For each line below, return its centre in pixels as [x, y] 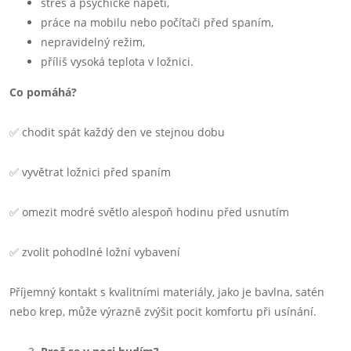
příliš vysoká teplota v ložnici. [117, 62]
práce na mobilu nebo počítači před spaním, [157, 22]
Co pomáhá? [43, 92]
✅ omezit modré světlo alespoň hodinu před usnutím [149, 212]
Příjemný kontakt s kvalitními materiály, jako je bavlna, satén [167, 292]
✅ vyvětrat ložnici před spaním [90, 172]
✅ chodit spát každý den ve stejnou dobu [117, 132]
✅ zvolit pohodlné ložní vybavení [95, 252]
